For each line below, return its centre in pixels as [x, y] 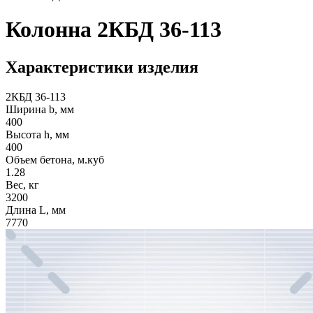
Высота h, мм [37, 134]
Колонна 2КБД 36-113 [114, 30]
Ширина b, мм [40, 109]
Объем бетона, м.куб [55, 159]
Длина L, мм [36, 210]
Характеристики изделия [102, 67]
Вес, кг [22, 184]
